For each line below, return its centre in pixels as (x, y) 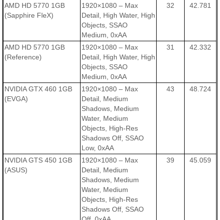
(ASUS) (16, 170)
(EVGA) (16, 99)
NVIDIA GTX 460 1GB (39, 89)
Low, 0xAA (98, 148)
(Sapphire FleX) (29, 15)
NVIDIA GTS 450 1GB (39, 160)
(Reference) (23, 57)
